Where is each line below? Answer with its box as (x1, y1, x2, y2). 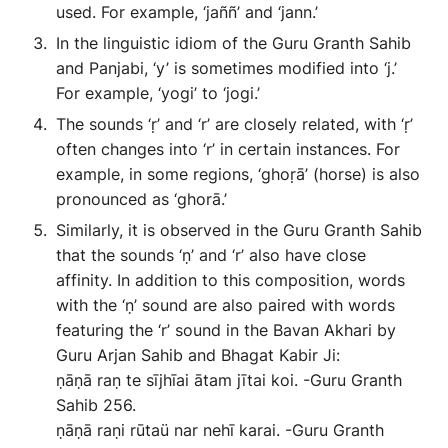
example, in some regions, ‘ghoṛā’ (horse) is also (56, 164, 420, 184)
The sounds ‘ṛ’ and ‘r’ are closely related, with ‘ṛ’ (56, 114, 413, 134)
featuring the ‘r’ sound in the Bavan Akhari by (56, 320, 396, 340)
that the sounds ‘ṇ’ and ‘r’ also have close (56, 245, 366, 265)
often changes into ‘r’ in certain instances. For (56, 139, 400, 159)
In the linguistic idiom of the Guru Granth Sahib (56, 33, 411, 53)
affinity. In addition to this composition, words (56, 270, 405, 290)
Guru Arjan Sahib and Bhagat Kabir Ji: (56, 345, 340, 365)
